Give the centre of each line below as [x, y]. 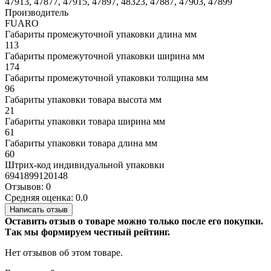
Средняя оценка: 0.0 [46, 198]
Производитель [37, 13]
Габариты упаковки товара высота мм [83, 100]
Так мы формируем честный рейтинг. [87, 232]
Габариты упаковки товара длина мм [81, 143]
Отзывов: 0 [28, 187]
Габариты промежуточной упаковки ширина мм [105, 56]
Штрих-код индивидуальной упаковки [85, 165]
